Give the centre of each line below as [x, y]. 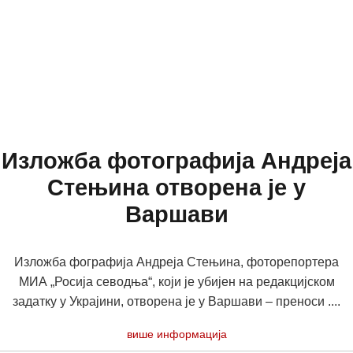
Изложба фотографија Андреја [176, 161]
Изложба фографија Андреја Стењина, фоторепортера [176, 262]
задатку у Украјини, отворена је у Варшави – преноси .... [176, 301]
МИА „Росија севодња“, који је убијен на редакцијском [176, 282]
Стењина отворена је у [176, 188]
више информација [176, 334]
